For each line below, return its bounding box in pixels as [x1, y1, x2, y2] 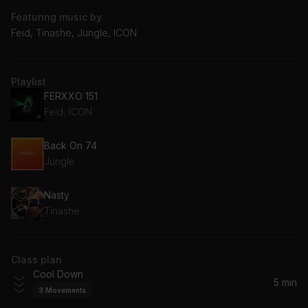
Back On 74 [44, 140, 97, 152]
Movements [45, 285, 86, 294]
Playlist [11, 75, 46, 87]
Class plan [11, 253, 62, 265]
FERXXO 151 [44, 90, 98, 102]
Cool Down [33, 267, 83, 280]
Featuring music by [11, 10, 102, 23]
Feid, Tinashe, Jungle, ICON [11, 26, 137, 38]
